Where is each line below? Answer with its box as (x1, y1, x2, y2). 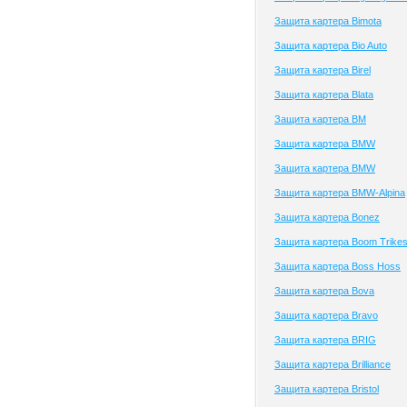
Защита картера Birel (274, 65, 371, 75)
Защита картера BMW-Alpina (274, 187, 405, 198)
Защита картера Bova (274, 285, 374, 296)
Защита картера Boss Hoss (274, 261, 401, 272)
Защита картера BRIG (274, 334, 376, 345)
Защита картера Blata (274, 89, 373, 100)
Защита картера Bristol (274, 383, 379, 394)
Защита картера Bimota (274, 15, 382, 26)
